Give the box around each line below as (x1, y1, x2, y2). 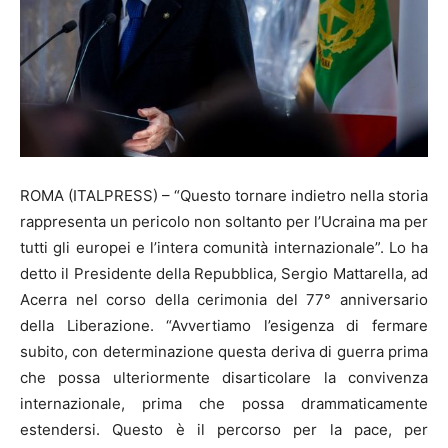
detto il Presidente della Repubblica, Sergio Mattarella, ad (20, 263, 428, 283)
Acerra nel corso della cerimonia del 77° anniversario (20, 289, 428, 309)
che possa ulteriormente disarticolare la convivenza (20, 367, 428, 387)
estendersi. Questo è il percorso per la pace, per (20, 419, 428, 439)
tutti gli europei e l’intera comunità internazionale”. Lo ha (20, 237, 428, 257)
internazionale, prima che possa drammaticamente (20, 393, 428, 413)
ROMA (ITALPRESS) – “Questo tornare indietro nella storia (20, 185, 428, 205)
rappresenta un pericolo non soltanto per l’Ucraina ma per (20, 211, 428, 231)
